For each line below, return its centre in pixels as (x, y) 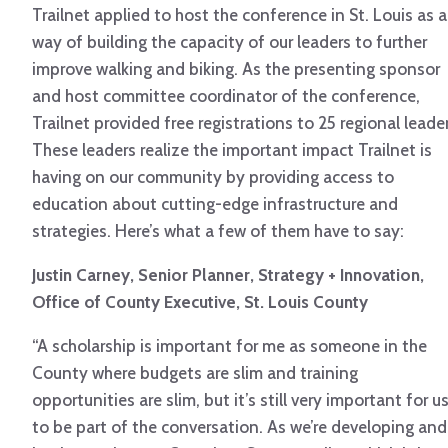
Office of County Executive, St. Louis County (200, 302)
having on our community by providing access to (213, 177)
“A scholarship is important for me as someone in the (229, 346)
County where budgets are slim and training (195, 373)
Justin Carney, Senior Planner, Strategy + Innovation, (228, 275)
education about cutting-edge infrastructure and (215, 204)
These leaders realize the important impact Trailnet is (232, 150)
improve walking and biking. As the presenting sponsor (236, 69)
